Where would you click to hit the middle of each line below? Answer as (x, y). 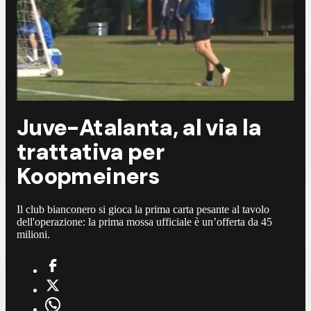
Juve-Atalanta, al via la (139, 127)
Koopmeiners (88, 176)
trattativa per (91, 152)
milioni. (33, 235)
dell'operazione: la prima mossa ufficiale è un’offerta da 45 (144, 222)
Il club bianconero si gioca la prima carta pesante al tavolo (143, 210)
